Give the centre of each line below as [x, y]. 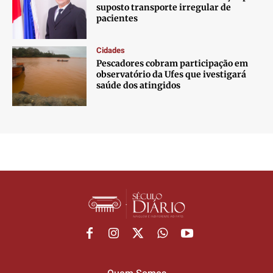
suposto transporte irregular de [164, 8]
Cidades [111, 50]
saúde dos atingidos [139, 85]
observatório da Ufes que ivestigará [172, 74]
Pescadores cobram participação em [172, 63]
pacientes [117, 19]
